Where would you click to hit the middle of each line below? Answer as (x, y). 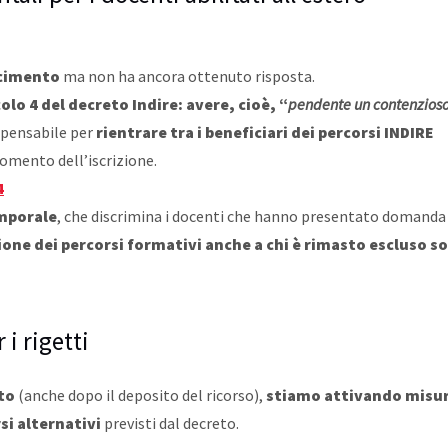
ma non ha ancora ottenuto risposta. (187, 76)
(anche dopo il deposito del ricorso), (140, 395)
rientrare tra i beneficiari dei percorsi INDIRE (265, 132)
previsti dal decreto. (170, 423)
